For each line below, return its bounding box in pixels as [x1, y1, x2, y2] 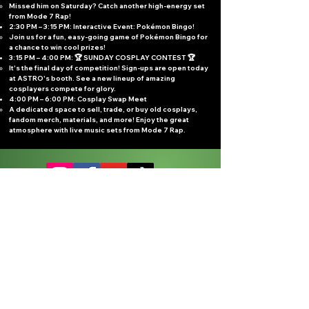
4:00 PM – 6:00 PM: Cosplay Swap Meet [9, 94, 147, 103]
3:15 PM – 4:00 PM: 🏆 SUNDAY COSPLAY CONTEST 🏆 [9, 53, 195, 62]
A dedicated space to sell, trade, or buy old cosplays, [9, 105, 197, 114]
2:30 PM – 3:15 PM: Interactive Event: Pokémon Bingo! [9, 22, 195, 31]
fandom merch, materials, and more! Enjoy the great [9, 115, 189, 124]
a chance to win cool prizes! [9, 43, 106, 52]
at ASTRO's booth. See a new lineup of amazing [9, 74, 175, 83]
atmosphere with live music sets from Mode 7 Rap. [9, 126, 186, 134]
